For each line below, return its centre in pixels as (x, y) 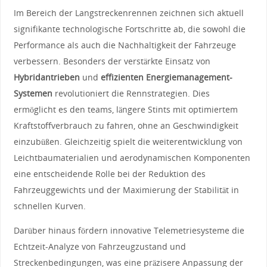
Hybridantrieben (46, 77)
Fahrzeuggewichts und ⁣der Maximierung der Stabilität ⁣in (126, 190)
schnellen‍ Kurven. (49, 206)
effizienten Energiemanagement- (166, 77)
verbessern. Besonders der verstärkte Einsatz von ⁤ (113, 61)
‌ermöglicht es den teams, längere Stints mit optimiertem (125, 109)
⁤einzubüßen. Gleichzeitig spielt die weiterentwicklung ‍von (128, 141)
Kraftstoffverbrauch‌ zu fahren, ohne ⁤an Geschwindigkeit (126, 125)
